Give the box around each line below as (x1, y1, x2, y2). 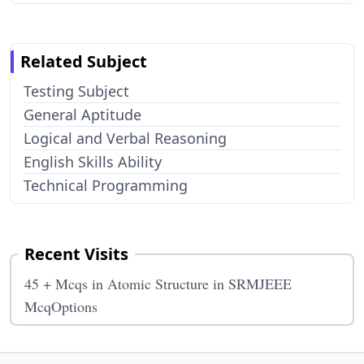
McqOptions (24, 297, 97, 316)
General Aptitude (24, 105, 141, 124)
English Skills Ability (24, 152, 162, 171)
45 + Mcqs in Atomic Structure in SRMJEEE (24, 274, 292, 293)
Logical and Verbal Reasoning (24, 128, 227, 148)
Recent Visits (24, 243, 128, 265)
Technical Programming (24, 175, 188, 195)
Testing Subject (24, 81, 129, 101)
